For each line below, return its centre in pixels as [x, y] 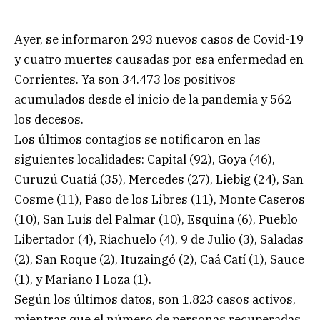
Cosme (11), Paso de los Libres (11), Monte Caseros [160, 199]
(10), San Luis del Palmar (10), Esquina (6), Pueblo [156, 219]
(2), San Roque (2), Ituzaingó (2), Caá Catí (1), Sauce [159, 259]
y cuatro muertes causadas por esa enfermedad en [159, 59]
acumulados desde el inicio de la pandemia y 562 [153, 99]
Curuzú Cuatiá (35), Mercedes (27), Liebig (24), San [159, 179]
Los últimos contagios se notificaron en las [137, 139]
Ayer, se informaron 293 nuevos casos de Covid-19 [159, 39]
